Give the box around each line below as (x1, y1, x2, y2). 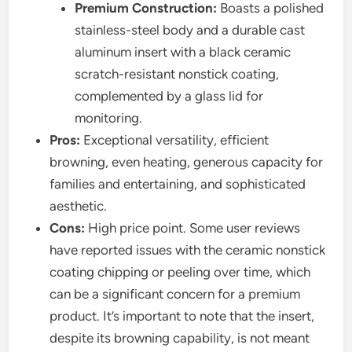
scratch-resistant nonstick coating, (75, 66, 280, 82)
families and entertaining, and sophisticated (49, 176, 306, 192)
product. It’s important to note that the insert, (49, 308, 315, 324)
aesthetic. (49, 198, 108, 214)
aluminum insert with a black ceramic (75, 44, 291, 60)
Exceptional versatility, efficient (80, 132, 269, 148)
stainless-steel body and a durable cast (75, 22, 306, 38)
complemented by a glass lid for (75, 88, 264, 104)
